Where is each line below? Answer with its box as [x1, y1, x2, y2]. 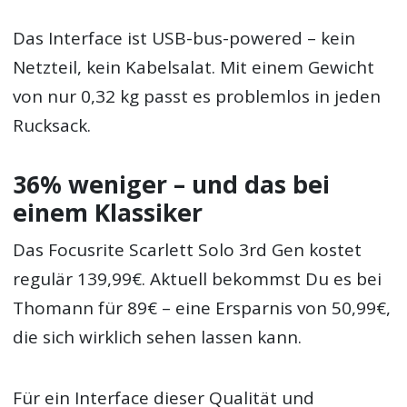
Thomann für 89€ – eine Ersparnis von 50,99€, [13, 296, 392, 321]
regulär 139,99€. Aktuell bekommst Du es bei [13, 267, 382, 292]
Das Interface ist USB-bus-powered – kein [13, 25, 356, 50]
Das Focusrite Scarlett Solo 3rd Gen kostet [13, 238, 362, 263]
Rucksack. [13, 113, 92, 137]
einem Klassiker [13, 195, 203, 229]
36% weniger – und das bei [13, 167, 331, 201]
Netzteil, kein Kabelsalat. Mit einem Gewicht [13, 55, 375, 79]
